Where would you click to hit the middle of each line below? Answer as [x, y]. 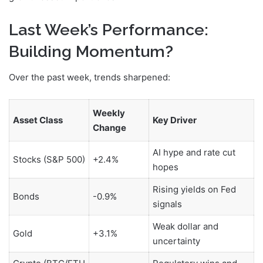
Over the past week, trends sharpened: [90, 77]
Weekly [109, 113]
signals [167, 204]
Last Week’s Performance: [109, 29]
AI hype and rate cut [194, 153]
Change [109, 128]
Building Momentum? [91, 51]
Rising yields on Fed [194, 190]
